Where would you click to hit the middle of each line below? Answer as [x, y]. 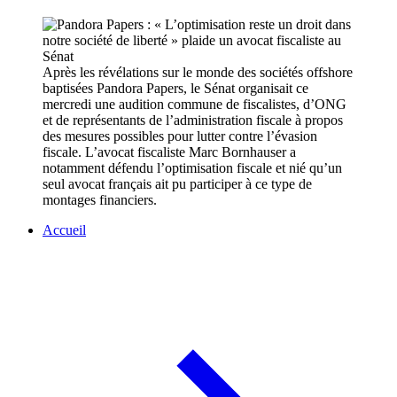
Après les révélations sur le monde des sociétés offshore [198, 73]
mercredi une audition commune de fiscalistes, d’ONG [195, 105]
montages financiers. [100, 200]
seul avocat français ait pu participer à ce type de [177, 184]
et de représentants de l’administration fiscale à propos [193, 121]
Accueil [64, 230]
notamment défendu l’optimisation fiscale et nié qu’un [192, 168]
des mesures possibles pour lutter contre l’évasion [180, 136]
